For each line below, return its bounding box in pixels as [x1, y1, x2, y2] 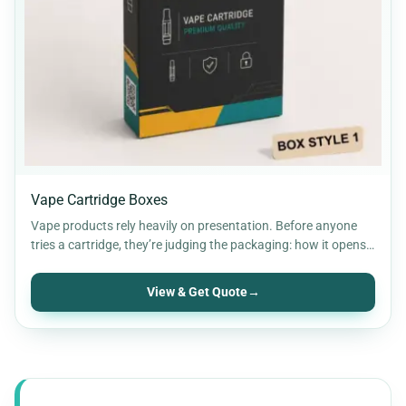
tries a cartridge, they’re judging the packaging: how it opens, [31, 237, 369, 252]
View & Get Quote [146, 284, 247, 300]
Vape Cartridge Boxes [31, 190, 168, 208]
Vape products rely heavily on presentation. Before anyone [31, 217, 357, 233]
